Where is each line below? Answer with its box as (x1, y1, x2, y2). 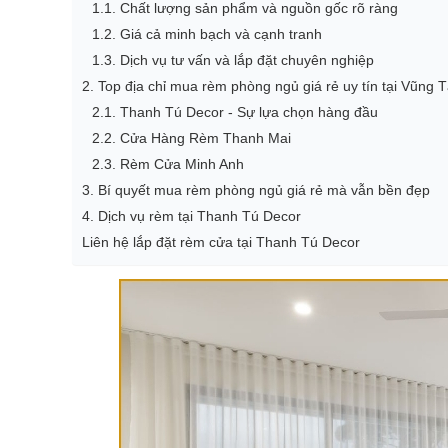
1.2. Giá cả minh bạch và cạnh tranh (92, 26, 322, 42)
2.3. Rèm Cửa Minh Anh (92, 156, 244, 172)
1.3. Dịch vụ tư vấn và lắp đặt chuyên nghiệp (92, 52, 374, 68)
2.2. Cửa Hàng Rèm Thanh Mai (92, 130, 291, 146)
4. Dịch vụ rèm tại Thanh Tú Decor (82, 208, 301, 224)
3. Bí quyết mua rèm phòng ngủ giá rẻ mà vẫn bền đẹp (82, 182, 430, 198)
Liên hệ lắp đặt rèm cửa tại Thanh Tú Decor (82, 234, 360, 250)
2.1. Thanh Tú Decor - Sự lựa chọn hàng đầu (92, 104, 378, 120)
